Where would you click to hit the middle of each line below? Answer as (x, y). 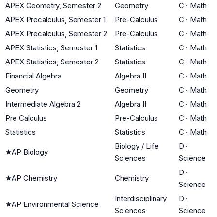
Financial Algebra (33, 76)
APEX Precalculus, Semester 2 (56, 33)
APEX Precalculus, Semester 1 (55, 19)
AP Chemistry (34, 178)
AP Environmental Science (55, 204)
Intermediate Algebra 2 (43, 104)
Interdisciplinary (141, 198)
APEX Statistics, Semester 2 (52, 62)
